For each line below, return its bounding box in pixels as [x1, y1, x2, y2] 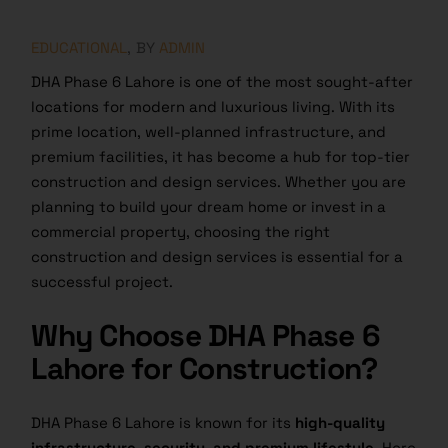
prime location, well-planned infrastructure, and [31, 122, 387, 142]
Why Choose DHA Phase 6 [31, 316, 380, 356]
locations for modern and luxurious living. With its [31, 97, 396, 117]
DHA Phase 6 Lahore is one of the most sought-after [31, 72, 414, 92]
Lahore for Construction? [31, 349, 378, 389]
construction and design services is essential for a [31, 247, 404, 267]
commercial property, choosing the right [31, 222, 331, 242]
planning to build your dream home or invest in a [31, 197, 387, 217]
